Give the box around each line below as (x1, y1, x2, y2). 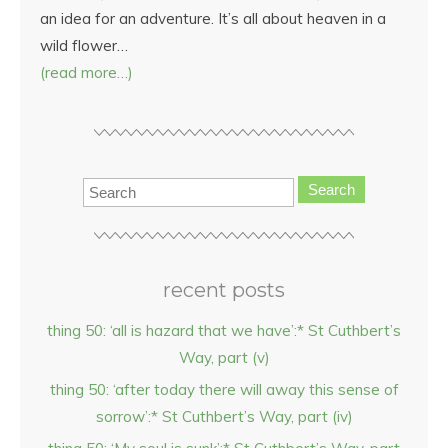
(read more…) (40, 63, 133, 82)
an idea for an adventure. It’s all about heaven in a (40, 9, 386, 28)
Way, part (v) (178, 348, 270, 367)
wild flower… (40, 36, 128, 55)
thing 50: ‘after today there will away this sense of (49, 380, 399, 399)
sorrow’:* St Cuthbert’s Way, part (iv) (95, 407, 353, 426)
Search (308, 181, 355, 198)
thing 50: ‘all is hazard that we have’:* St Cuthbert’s (47, 321, 401, 340)
